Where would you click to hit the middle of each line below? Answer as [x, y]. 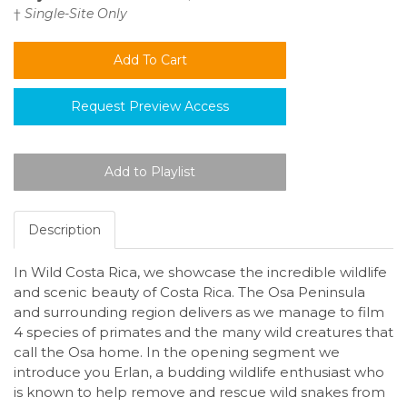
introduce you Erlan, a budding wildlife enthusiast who [199, 372]
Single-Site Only [76, 14]
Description [65, 230]
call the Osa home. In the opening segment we [177, 352]
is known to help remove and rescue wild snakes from [199, 392]
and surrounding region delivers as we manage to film [199, 313]
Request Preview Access [150, 107]
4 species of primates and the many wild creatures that [203, 333]
